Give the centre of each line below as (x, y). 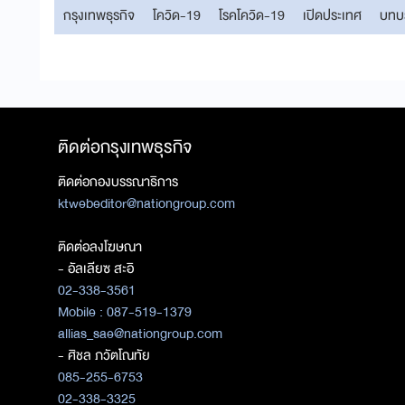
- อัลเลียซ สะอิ (96, 268)
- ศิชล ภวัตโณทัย (104, 355)
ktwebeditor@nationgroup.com (146, 203)
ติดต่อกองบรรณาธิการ (118, 181)
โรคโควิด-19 (252, 15)
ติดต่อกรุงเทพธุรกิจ (125, 146)
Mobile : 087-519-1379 (125, 311)
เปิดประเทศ (332, 15)
